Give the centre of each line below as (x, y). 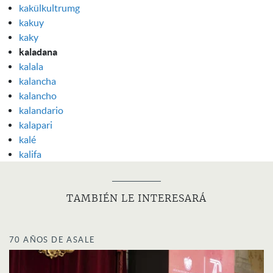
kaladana (38, 51)
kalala (31, 66)
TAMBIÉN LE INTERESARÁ (136, 198)
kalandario (41, 110)
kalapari (36, 125)
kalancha (37, 81)
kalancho (38, 95)
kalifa (30, 154)
